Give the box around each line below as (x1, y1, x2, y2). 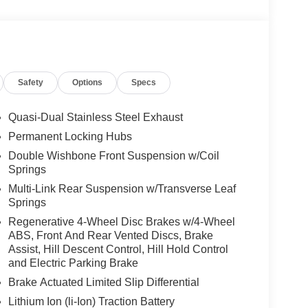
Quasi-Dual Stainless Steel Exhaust (8, 111, 183, 123)
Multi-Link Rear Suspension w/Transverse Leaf (8, 182, 236, 195)
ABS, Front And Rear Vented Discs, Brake (8, 229, 213, 241)
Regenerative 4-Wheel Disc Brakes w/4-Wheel (8, 215, 235, 228)
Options (72, 77, 103, 87)
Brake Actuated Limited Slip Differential (8, 276, 199, 288)
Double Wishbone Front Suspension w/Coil (8, 149, 219, 162)
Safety (18, 77, 44, 87)
